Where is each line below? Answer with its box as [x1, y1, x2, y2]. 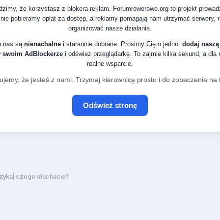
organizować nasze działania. [68, 24, 152, 32]
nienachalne [24, 40, 61, 48]
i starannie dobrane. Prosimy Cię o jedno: [60, 40, 182, 48]
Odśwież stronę [83, 101, 137, 110]
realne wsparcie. [87, 59, 133, 67]
